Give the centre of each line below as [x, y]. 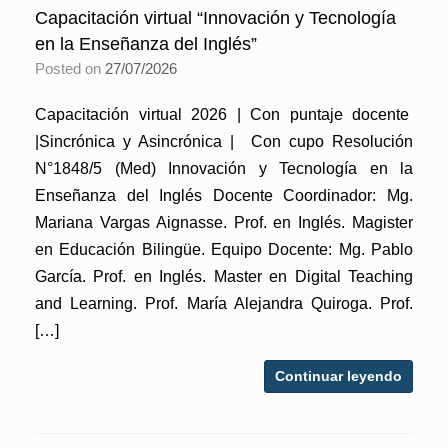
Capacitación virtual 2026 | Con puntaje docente [224, 114]
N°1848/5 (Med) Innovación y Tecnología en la [224, 168]
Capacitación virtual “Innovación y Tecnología [215, 17]
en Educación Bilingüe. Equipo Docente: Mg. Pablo [224, 249]
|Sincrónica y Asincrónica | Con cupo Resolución [224, 141]
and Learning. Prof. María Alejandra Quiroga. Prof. [224, 303]
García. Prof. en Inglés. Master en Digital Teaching [224, 276]
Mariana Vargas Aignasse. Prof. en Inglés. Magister [224, 222]
